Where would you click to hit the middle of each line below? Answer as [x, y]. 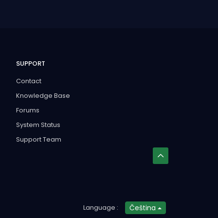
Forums [27, 110]
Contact [28, 81]
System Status [38, 125]
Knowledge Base [43, 95]
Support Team [38, 139]
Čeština [144, 208]
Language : [101, 207]
